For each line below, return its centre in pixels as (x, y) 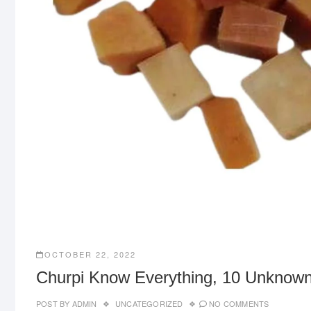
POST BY (53, 303)
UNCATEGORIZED (149, 303)
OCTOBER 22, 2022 (90, 254)
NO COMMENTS (239, 303)
